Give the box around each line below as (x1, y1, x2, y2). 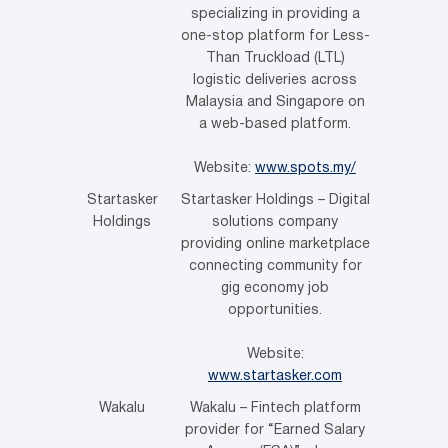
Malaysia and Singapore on (185, 95, 365, 109)
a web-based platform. (199, 117, 351, 131)
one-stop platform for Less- (180, 29, 370, 43)
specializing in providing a (190, 7, 360, 21)
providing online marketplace (180, 237, 370, 251)
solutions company (212, 215, 338, 229)
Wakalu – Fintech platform (189, 401, 361, 415)
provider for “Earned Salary (185, 423, 365, 437)
